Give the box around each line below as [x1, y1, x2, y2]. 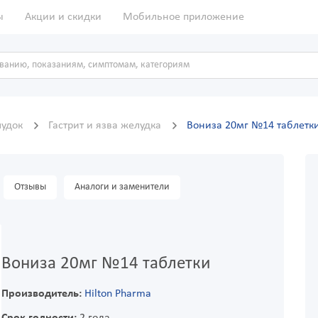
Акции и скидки [25, 11, 102, 23]
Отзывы [14, 182, 46, 193]
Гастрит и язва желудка [48, 120, 164, 132]
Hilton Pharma [84, 288, 151, 300]
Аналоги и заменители [75, 182, 170, 193]
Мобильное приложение [123, 11, 244, 23]
